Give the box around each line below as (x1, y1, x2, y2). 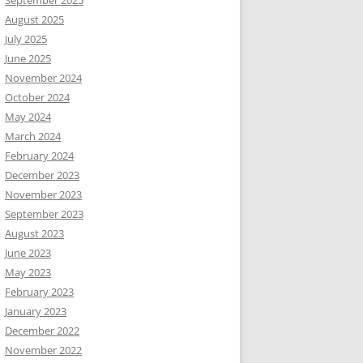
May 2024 (5, 109, 51, 124)
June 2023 (5, 246, 51, 260)
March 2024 (5, 129, 61, 143)
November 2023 (5, 187, 82, 202)
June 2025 (5, 51, 51, 66)
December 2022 (5, 323, 79, 338)
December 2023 (5, 168, 79, 182)
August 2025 (5, 12, 64, 27)
